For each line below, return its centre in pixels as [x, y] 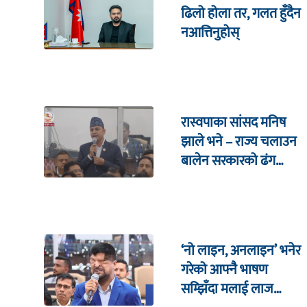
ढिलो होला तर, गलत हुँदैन [241, 14]
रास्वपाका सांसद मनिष [233, 123]
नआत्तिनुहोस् [210, 33]
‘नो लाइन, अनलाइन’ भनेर [241, 250]
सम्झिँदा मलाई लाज [227, 289]
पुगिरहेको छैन [213, 180]
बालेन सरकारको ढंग [228, 161]
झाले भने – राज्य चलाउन [239, 142]
